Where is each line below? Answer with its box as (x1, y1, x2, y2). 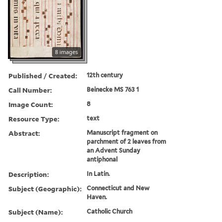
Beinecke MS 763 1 (87, 85, 139, 93)
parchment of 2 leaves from (87, 137, 166, 145)
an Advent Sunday (87, 146, 141, 154)
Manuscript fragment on (87, 128, 158, 136)
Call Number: (8, 85, 52, 95)
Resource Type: (8, 113, 59, 123)
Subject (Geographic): (8, 183, 82, 193)
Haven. (87, 193, 108, 201)
